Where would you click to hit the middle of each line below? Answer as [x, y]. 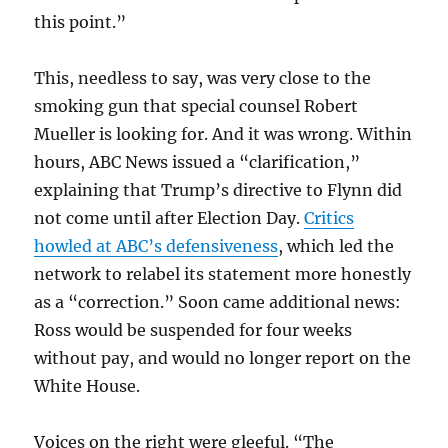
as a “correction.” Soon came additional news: [218, 301]
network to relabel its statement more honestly [223, 273]
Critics [329, 217]
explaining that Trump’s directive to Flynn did [218, 189]
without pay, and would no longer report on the [223, 357]
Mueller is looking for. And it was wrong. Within [223, 133]
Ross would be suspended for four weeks [193, 329]
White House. [87, 385]
